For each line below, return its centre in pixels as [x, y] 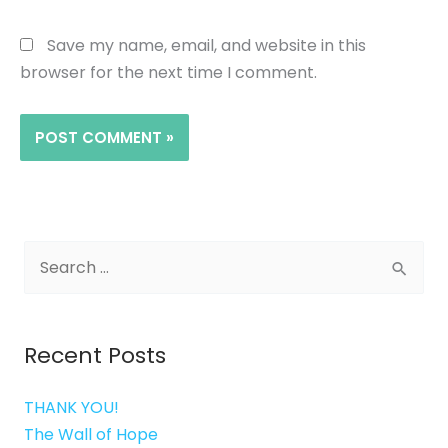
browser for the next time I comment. [168, 73]
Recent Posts [95, 356]
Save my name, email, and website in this [206, 46]
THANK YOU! [71, 408]
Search [51, 254]
